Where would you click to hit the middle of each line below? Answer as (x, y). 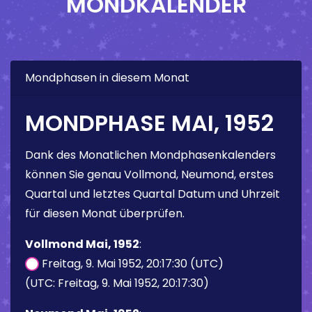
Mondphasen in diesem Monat (107, 77)
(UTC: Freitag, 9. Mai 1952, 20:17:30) (117, 283)
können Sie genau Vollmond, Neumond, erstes (149, 174)
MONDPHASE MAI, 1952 (149, 123)
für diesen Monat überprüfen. (105, 213)
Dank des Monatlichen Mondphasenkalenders (150, 155)
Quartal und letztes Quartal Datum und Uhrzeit (153, 194)
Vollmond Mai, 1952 (82, 244)
